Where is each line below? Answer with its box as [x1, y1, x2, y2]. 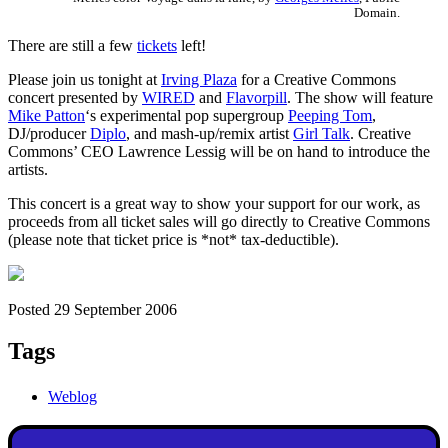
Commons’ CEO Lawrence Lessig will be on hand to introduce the [8, 142, 430, 160]
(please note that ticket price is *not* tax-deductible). [8, 230, 339, 248]
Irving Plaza [161, 70, 237, 88]
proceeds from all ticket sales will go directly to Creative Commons [8, 212, 430, 230]
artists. [8, 160, 48, 178]
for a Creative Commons [237, 70, 396, 88]
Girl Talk [293, 124, 350, 142]
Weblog [48, 388, 97, 406]
